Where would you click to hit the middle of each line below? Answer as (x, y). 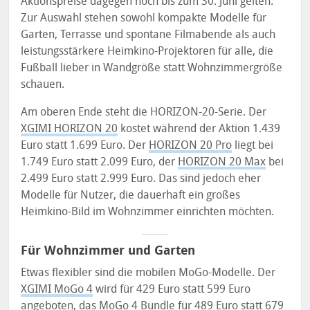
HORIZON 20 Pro (191, 145)
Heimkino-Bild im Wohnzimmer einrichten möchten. (148, 212)
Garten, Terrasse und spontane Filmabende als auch (148, 35)
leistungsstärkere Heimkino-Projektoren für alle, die (147, 51)
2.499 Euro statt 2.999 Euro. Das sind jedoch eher (141, 179)
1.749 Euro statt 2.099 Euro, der (100, 162)
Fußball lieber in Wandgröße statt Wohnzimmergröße (152, 68)
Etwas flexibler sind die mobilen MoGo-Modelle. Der (148, 273)
